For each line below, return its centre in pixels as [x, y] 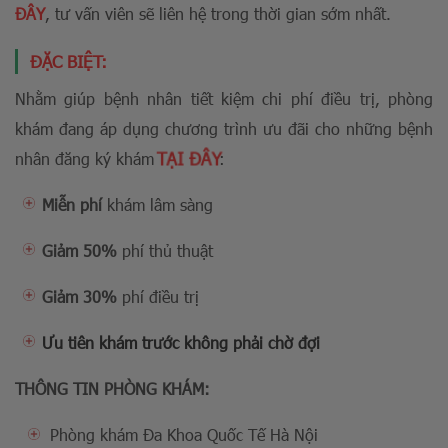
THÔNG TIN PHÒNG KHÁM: [112, 388]
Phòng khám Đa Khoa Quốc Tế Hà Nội [184, 434]
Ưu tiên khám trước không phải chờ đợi [181, 342]
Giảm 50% [79, 250]
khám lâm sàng [157, 204]
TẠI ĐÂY [189, 158]
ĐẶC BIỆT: [68, 60]
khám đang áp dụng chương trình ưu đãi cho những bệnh [224, 128]
